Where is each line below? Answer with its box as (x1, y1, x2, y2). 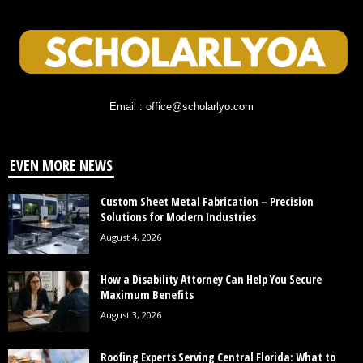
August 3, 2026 (100, 308, 161, 321)
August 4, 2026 (100, 230, 161, 243)
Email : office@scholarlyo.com (109, 100, 254, 113)
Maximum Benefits (100, 286, 194, 302)
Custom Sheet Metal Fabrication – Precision (100, 193, 314, 209)
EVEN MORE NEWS (10, 155, 113, 175)
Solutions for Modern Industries (100, 208, 256, 224)
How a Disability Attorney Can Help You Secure (100, 271, 322, 287)
